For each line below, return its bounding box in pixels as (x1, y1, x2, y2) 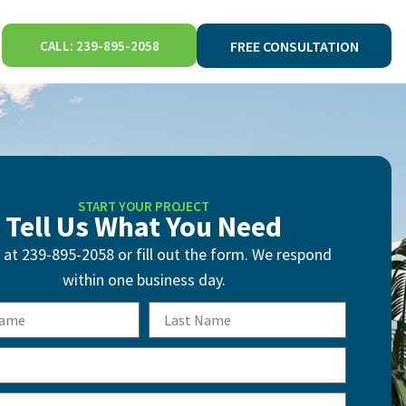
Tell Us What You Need (5, 208, 283, 245)
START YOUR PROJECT (78, 198, 210, 215)
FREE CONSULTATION (229, 37, 359, 55)
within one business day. (62, 269, 226, 290)
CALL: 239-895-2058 (39, 37, 159, 54)
